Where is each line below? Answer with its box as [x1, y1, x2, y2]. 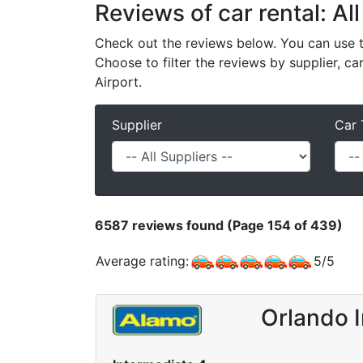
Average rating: [96, 252, 189, 269]
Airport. [95, 73, 142, 90]
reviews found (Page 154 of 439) [129, 216, 343, 233]
